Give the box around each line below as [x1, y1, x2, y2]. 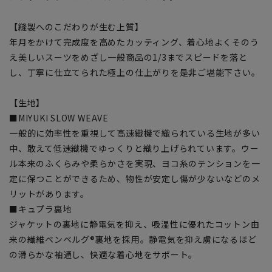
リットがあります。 [9, 187, 89, 200]
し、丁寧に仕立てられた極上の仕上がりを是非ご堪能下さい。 [9, 66, 260, 78]
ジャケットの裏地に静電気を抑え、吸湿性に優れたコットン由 [9, 217, 260, 230]
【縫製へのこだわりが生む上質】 [9, 20, 144, 33]
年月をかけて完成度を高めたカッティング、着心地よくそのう [9, 35, 259, 48]
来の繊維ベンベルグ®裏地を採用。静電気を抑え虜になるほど [9, 233, 257, 245]
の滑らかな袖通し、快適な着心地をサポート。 [9, 248, 198, 260]
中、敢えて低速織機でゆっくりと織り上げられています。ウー [9, 141, 259, 154]
